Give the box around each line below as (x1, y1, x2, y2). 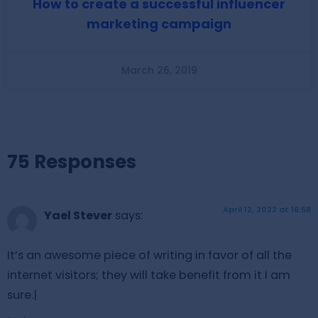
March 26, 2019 (121, 62, 197, 77)
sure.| (7, 287, 37, 304)
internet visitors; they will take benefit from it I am (7, 267, 290, 284)
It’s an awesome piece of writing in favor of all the (7, 247, 292, 264)
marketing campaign (87, 14, 231, 33)
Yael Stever (44, 207, 112, 224)
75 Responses (7, 148, 136, 175)
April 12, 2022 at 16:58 (223, 203, 311, 215)
